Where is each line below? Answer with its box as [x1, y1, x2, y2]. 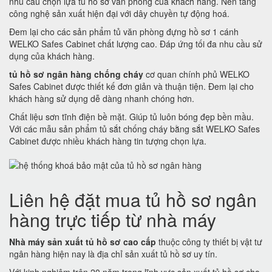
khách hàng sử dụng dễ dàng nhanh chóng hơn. [9, 92, 194, 104]
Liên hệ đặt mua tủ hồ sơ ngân [9, 186, 257, 212]
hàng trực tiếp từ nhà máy [9, 206, 216, 233]
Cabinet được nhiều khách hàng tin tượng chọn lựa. [9, 135, 206, 147]
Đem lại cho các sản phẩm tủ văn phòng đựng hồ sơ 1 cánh [9, 25, 239, 38]
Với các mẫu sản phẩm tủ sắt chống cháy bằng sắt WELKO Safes [9, 123, 260, 135]
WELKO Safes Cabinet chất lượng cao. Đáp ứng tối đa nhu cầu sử [9, 38, 262, 50]
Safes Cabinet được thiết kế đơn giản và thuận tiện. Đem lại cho [9, 80, 254, 92]
